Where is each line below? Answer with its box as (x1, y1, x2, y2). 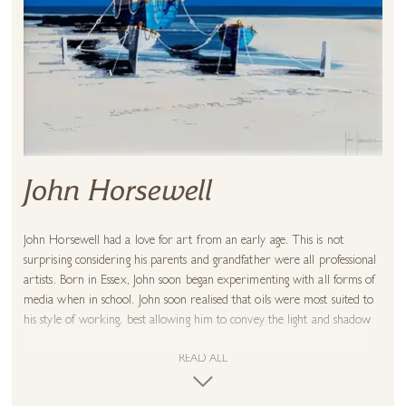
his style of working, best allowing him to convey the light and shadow (24, 314, 372, 327)
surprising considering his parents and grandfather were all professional (24, 254, 377, 267)
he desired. (24, 333, 78, 347)
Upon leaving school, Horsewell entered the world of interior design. (24, 372, 368, 385)
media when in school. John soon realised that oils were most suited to (24, 294, 374, 307)
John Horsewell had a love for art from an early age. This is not (24, 234, 343, 247)
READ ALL (179, 353, 227, 365)
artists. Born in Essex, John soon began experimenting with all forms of (24, 274, 376, 287)
